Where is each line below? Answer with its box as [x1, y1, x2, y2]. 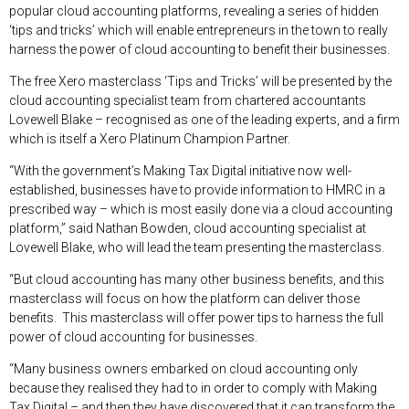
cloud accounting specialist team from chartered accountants [9, 92, 366, 108]
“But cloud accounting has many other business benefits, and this [9, 271, 384, 287]
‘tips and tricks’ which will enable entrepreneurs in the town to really [9, 22, 388, 37]
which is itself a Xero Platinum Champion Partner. [9, 131, 290, 146]
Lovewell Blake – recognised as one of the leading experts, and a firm [9, 111, 400, 127]
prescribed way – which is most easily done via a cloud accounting [9, 201, 393, 216]
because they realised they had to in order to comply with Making [9, 380, 377, 395]
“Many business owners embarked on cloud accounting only [9, 361, 358, 376]
